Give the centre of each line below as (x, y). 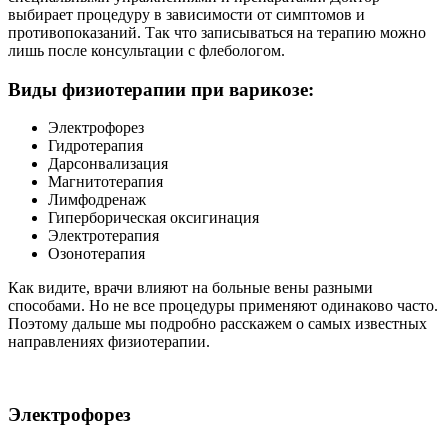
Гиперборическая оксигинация (153, 218)
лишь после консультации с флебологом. (146, 50)
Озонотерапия (96, 254)
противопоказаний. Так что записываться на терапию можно (217, 32)
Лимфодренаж (97, 200)
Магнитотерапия (105, 182)
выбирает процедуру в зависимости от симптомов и (186, 14)
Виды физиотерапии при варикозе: (161, 89)
